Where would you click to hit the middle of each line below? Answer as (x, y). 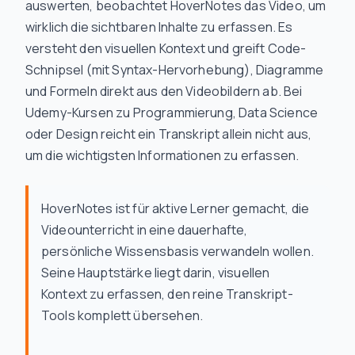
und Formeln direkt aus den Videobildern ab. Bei (164, 91)
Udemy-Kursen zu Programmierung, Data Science (172, 113)
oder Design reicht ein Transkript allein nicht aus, (169, 134)
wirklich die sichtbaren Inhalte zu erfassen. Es (159, 27)
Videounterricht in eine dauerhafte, (145, 230)
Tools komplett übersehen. (122, 315)
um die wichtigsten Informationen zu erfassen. (162, 155)
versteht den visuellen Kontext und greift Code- (166, 48)
